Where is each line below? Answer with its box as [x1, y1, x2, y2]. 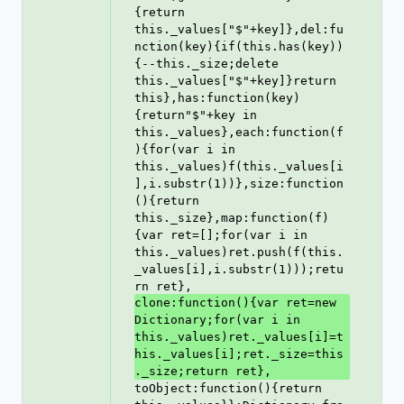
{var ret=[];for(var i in [134, 228, 308, 242]
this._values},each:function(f [134, 125, 344, 139]
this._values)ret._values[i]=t [134, 330, 344, 344]
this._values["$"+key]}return [134, 74, 336, 87]
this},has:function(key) [134, 91, 300, 105]
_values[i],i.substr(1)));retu [134, 262, 344, 276]
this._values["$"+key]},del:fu [134, 23, 344, 36]
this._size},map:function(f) [134, 211, 329, 225]
